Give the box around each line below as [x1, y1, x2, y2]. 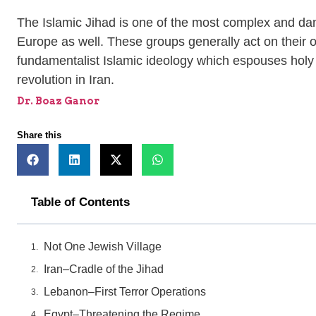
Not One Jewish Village [44, 241, 162, 253]
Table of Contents [31, 195, 130, 209]
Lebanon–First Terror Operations [44, 286, 206, 298]
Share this [17, 130, 61, 141]
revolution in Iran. [17, 73, 114, 87]
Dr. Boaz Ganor [17, 95, 99, 107]
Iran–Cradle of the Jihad [44, 263, 164, 276]
